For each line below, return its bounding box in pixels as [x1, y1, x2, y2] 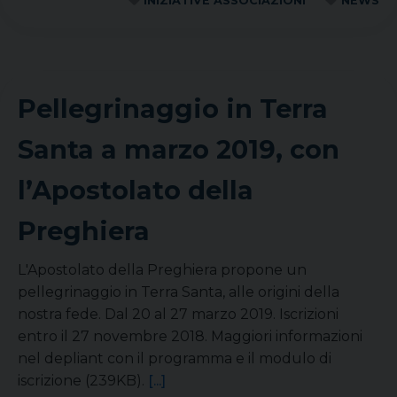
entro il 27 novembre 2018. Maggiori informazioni [18, 328, 362, 345]
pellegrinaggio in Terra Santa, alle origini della [18, 284, 339, 300]
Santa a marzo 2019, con [18, 134, 339, 165]
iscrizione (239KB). [18, 372, 148, 389]
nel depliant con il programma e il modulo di [18, 350, 331, 367]
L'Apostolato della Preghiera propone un [18, 261, 307, 278]
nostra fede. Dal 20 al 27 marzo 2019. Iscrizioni [18, 306, 339, 323]
